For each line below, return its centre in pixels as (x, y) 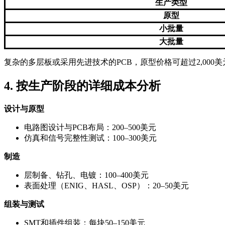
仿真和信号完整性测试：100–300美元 (90, 138)
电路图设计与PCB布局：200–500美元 (90, 128)
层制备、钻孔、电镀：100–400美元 (86, 175)
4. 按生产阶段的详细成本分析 (82, 86)
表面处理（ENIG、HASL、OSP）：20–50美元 (106, 186)
